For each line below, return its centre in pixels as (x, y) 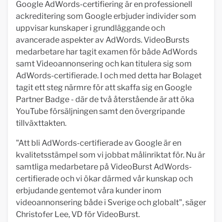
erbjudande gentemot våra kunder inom (89, 191)
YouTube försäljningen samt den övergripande (100, 111)
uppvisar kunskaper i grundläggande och (90, 28)
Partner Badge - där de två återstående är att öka (105, 99)
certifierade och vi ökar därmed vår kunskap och (104, 179)
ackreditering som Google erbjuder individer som (106, 16)
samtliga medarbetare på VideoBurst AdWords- (104, 167)
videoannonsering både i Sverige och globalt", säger (111, 202)
